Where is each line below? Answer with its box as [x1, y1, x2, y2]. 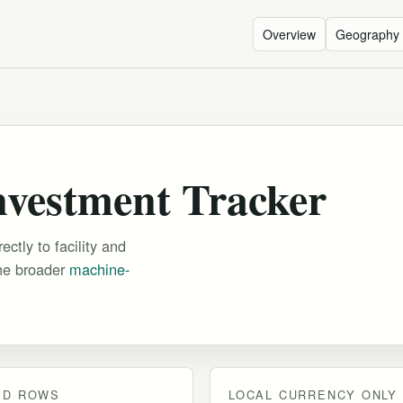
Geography [336, 24, 399, 43]
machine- [69, 258, 130, 281]
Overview [263, 24, 316, 43]
